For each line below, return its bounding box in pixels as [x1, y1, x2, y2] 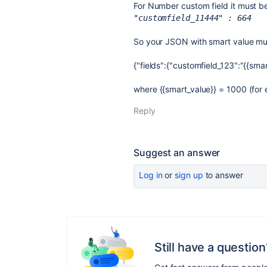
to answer [203, 170, 243, 180]
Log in [139, 170, 163, 180]
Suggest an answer [133, 147, 221, 159]
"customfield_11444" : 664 [133, 13, 252, 23]
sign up [175, 170, 203, 180]
